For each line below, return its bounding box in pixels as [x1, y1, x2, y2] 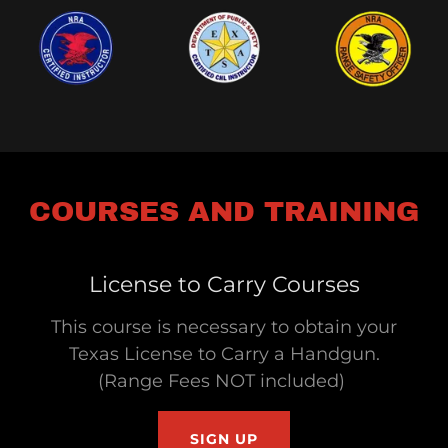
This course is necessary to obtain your [51, 315, 397, 338]
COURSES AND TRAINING [29, 195, 419, 227]
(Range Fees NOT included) [98, 369, 350, 392]
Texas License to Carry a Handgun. [68, 342, 380, 365]
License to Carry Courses [88, 270, 360, 298]
